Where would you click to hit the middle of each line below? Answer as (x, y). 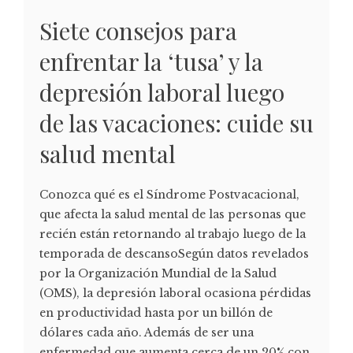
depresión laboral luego (162, 93)
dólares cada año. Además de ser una (147, 333)
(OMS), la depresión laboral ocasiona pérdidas (175, 294)
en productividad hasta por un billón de (156, 313)
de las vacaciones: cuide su (176, 123)
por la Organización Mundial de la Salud (158, 274)
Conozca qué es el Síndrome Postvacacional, (169, 195)
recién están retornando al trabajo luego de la (173, 234)
